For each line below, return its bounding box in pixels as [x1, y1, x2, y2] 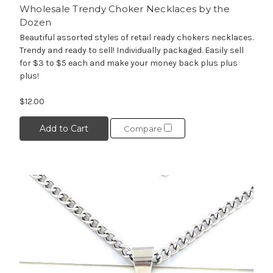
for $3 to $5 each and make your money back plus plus [19, 57, 238, 68]
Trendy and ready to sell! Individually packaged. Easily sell [19, 44, 244, 55]
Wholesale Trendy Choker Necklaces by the [19, 2, 230, 15]
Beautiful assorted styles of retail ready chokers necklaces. [19, 32, 253, 43]
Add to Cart [39, 122, 88, 134]
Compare [123, 124, 164, 134]
